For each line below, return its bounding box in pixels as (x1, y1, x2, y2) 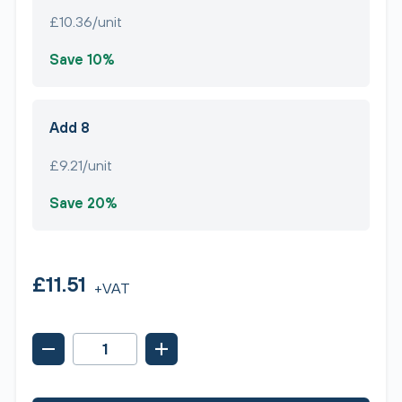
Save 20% (49, 194, 118, 211)
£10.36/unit (49, 13, 122, 30)
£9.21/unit (49, 156, 112, 173)
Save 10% (49, 51, 115, 67)
